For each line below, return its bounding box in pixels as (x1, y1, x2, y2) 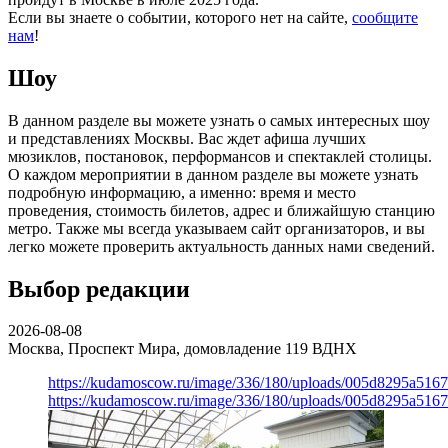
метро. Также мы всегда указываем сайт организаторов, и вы (8, 219, 425, 237)
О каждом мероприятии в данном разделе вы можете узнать (8, 165, 418, 183)
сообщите (352, 8, 418, 26)
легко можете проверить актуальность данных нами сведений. (8, 237, 435, 255)
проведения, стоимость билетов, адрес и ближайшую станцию (8, 201, 435, 219)
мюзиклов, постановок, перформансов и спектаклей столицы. (8, 147, 432, 165)
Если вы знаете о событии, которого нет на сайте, (8, 8, 352, 26)
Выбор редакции (8, 275, 190, 302)
